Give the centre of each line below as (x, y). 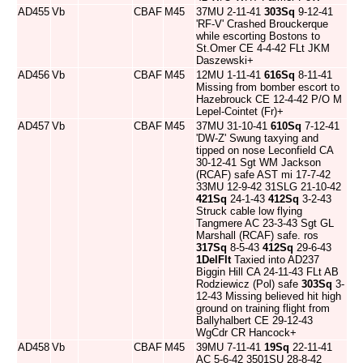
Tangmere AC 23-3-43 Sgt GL (265, 223)
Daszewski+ (225, 60)
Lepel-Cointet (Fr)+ (240, 111)
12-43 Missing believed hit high (269, 296)
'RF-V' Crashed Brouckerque (262, 24)
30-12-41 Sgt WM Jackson (258, 162)
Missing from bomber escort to (268, 87)
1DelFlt (214, 260)
